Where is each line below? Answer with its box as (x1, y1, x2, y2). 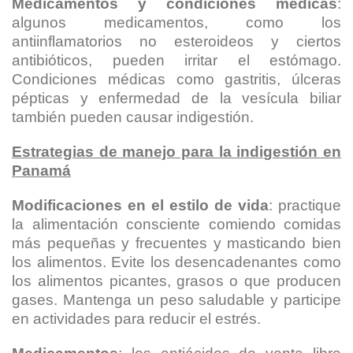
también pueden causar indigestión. (12, 109, 254, 125)
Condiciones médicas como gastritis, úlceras (12, 71, 341, 87)
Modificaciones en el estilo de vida (12, 197, 269, 214)
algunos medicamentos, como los (12, 14, 341, 31)
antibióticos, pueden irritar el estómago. (12, 52, 341, 69)
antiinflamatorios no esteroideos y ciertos (12, 33, 341, 50)
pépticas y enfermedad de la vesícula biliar (12, 90, 341, 106)
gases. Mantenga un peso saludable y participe (12, 292, 341, 308)
